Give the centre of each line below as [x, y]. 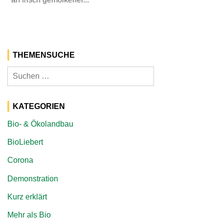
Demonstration [33, 178]
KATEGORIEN [39, 106]
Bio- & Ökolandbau [40, 124]
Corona [20, 160]
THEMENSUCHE [44, 55]
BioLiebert [25, 142]
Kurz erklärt [27, 197]
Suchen [21, 72]
